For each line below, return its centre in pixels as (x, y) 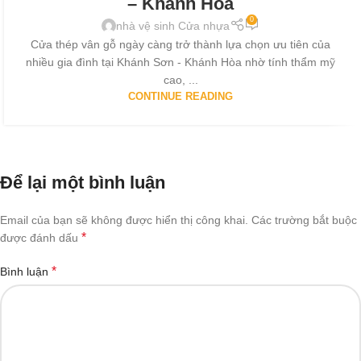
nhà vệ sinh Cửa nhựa (173, 25)
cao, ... (180, 80)
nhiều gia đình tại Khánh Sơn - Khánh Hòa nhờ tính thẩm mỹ (180, 62)
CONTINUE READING (180, 97)
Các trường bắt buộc (304, 220)
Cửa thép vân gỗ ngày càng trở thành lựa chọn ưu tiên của (180, 45)
